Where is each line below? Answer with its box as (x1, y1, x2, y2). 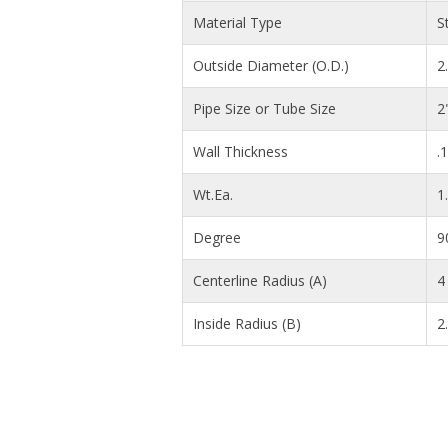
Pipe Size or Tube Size (193, 98, 336, 118)
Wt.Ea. (193, 184, 233, 204)
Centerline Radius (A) (193, 270, 327, 290)
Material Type (193, 12, 282, 32)
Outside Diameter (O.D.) (193, 55, 349, 75)
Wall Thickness (193, 141, 288, 161)
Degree (193, 227, 241, 247)
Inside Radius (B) (193, 313, 301, 333)
